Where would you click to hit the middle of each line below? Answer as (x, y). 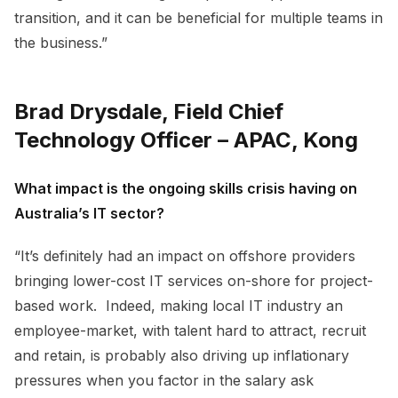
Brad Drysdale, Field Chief (149, 111)
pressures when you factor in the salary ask (164, 380)
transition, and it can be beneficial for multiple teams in (199, 17)
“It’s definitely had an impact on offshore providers (185, 255)
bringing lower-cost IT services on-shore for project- (194, 280)
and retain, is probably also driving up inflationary (182, 355)
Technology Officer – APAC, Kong (186, 139)
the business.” (61, 42)
